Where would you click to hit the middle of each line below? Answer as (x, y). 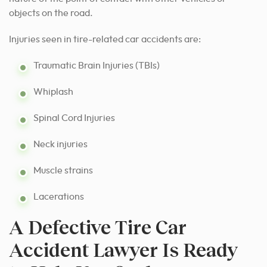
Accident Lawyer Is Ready (123, 249)
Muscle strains (63, 170)
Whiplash (53, 91)
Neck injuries (60, 144)
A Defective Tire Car (98, 226)
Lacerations (59, 196)
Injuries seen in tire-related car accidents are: (105, 39)
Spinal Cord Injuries (74, 118)
